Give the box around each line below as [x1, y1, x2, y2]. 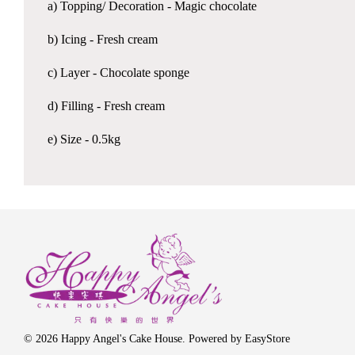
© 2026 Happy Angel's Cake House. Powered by [24, 332, 245, 345]
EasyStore [245, 332, 290, 345]
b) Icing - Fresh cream [48, 32, 158, 47]
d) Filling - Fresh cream [48, 99, 165, 113]
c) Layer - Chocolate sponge [48, 66, 189, 80]
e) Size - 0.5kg [48, 132, 120, 147]
